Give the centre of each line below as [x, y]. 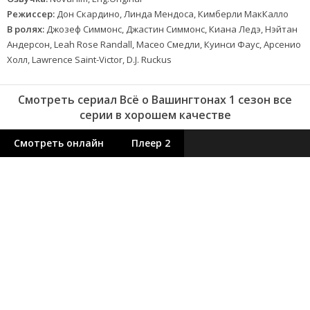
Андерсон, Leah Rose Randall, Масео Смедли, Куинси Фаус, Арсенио [154, 44]
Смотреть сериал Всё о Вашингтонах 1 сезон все [155, 100]
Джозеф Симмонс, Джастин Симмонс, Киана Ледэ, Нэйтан [171, 29]
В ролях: [26, 29]
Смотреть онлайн [59, 143]
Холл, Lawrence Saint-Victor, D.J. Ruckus [89, 60]
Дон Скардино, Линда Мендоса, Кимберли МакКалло [172, 14]
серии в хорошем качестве [155, 115]
